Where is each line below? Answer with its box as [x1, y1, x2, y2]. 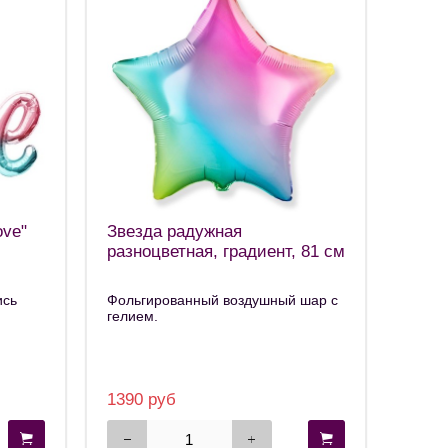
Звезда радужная [107, 221, 242, 241]
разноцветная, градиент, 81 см [107, 241, 345, 261]
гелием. [107, 308, 158, 325]
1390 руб [107, 390, 176, 410]
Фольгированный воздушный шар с [107, 292, 338, 309]
